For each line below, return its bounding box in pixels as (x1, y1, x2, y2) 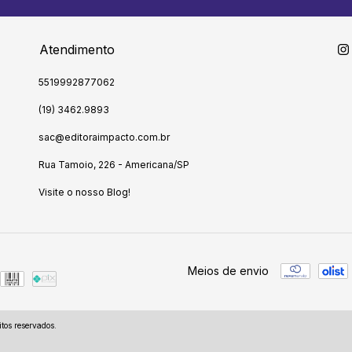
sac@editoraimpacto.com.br (38, 131, 170, 144)
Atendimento (39, 42, 115, 58)
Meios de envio (188, 263, 269, 277)
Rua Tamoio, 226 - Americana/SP (38, 159, 189, 171)
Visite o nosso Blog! (38, 186, 130, 199)
